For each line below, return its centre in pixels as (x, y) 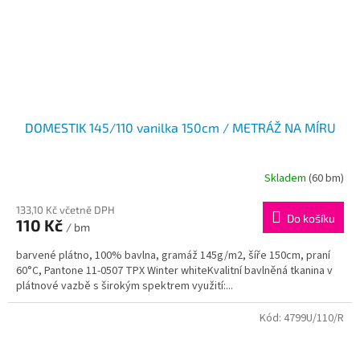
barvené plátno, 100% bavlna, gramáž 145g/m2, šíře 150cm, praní (173, 256)
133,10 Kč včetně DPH (65, 210)
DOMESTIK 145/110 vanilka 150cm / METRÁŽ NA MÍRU (180, 128)
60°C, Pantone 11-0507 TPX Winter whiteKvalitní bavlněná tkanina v (174, 271)
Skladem (286, 178)
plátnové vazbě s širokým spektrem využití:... (125, 286)
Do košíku (311, 219)
